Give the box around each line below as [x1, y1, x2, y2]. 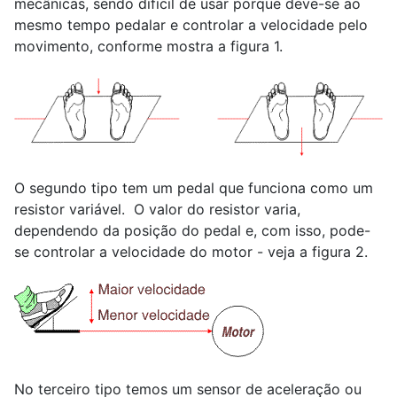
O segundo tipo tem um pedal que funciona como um [14, 179, 373, 197]
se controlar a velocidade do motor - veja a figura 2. [14, 243, 368, 261]
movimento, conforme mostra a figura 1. [14, 37, 283, 55]
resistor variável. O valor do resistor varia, [14, 200, 300, 218]
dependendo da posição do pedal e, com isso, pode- [14, 222, 370, 239]
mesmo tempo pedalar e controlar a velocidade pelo [14, 16, 368, 34]
